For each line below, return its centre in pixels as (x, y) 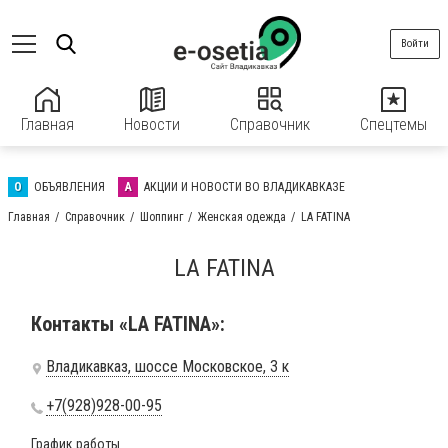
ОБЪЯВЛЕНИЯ (69, 187)
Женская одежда (242, 217)
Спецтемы (393, 124)
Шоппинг (161, 217)
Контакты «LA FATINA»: (128, 324)
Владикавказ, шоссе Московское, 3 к (167, 366)
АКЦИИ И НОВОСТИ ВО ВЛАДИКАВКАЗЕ (244, 187)
